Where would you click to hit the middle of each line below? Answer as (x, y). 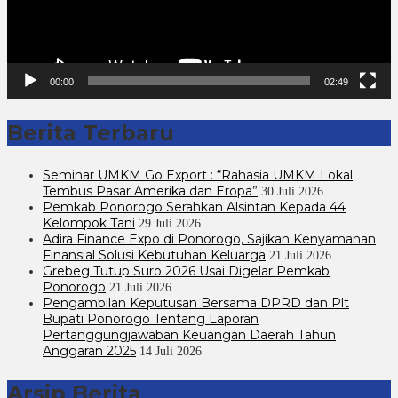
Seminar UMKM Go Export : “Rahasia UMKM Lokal (198, 175)
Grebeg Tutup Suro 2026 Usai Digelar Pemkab (186, 271)
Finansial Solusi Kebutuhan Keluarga (154, 255)
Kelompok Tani (89, 223)
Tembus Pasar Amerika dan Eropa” (150, 191)
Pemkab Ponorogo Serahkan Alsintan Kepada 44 (194, 207)
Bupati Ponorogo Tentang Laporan (151, 318)
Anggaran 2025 (89, 350)
